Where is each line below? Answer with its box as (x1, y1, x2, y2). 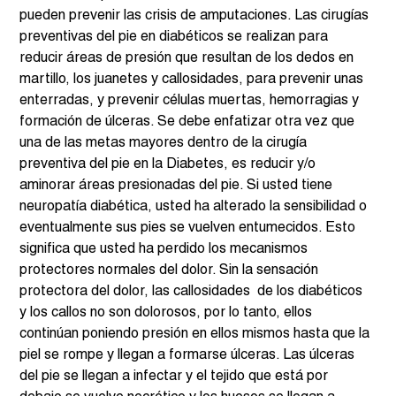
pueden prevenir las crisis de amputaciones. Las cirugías (19, 9, 373, 22)
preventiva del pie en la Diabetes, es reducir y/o (19, 157, 320, 171)
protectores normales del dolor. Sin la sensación (19, 263, 323, 277)
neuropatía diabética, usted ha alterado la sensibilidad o (19, 200, 371, 213)
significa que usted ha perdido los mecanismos (19, 242, 312, 255)
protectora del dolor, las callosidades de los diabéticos (19, 285, 367, 298)
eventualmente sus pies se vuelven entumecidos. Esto (19, 221, 360, 234)
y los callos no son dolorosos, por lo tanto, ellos (19, 306, 316, 319)
